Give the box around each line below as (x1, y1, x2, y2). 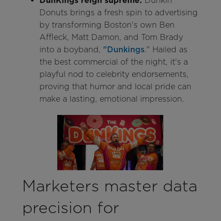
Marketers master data (22, 176, 197, 196)
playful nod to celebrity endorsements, (39, 69, 188, 79)
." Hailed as (144, 44, 187, 54)
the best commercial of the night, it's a (39, 57, 188, 67)
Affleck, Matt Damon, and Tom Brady (39, 32, 183, 42)
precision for (22, 198, 119, 218)
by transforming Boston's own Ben (39, 20, 175, 30)
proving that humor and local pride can (39, 81, 191, 91)
